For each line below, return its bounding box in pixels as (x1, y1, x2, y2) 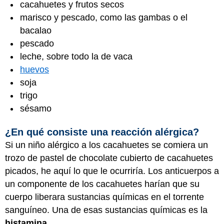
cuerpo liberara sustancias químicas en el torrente (5, 192, 204, 202)
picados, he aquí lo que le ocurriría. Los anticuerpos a (5, 166, 219, 176)
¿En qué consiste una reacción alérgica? (5, 126, 199, 137)
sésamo (20, 103, 51, 113)
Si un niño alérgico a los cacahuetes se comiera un (5, 140, 208, 150)
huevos (20, 64, 49, 74)
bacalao (20, 25, 51, 35)
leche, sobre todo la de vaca (20, 51, 132, 61)
